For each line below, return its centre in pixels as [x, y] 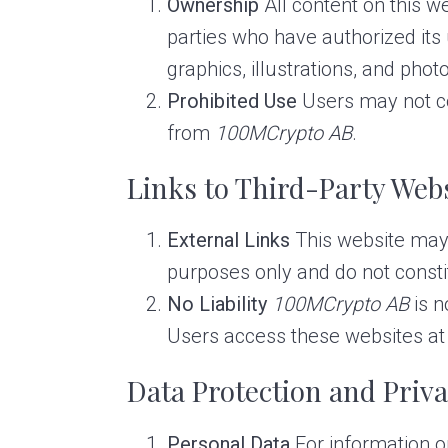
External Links [229, 240]
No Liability [217, 304]
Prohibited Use [232, 101]
